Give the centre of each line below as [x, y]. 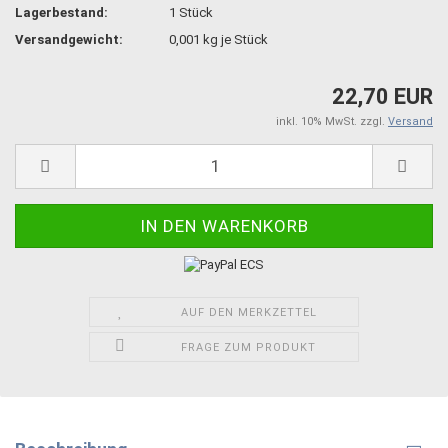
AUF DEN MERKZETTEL [248, 313]
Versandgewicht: [69, 40]
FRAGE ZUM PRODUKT [249, 348]
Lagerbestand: [61, 13]
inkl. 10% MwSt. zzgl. [332, 121]
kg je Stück [234, 40]
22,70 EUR [382, 96]
